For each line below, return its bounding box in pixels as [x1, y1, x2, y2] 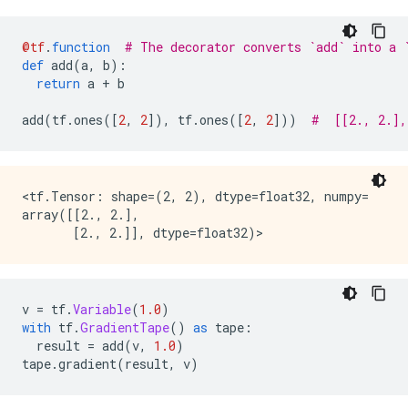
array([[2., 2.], [22, 206, 139, 223]
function [52, 38, 110, 56]
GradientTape [80, 319, 169, 336]
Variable [73, 301, 131, 318]
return [36, 75, 80, 92]
